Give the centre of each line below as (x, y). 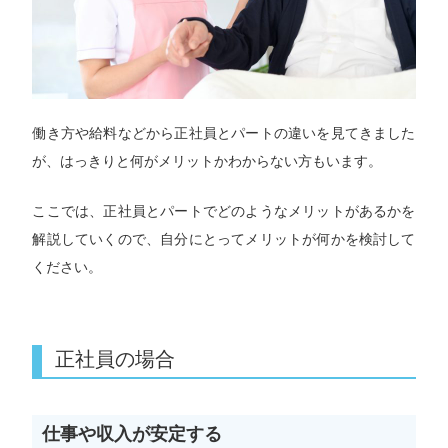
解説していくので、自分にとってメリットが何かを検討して (224, 239)
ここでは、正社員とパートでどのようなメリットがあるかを (224, 211)
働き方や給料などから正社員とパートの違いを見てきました (224, 132)
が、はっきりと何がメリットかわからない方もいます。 (207, 160)
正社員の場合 (115, 359)
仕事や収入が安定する (132, 434)
